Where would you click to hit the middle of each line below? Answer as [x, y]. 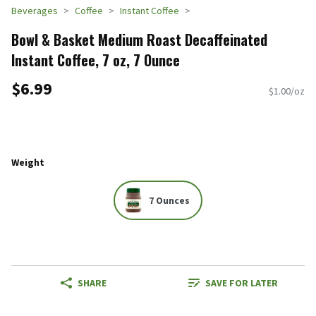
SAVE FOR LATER [241, 283]
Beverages [35, 11]
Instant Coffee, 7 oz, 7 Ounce [96, 60]
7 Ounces [169, 201]
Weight [28, 162]
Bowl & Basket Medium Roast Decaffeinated [139, 39]
